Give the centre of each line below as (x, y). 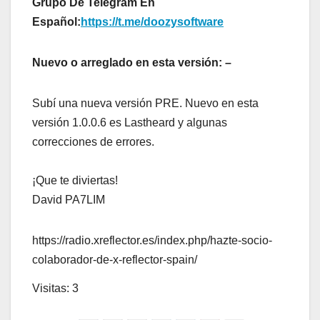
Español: (56, 22)
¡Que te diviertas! (75, 181)
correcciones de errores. (93, 142)
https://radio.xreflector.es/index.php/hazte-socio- (152, 241)
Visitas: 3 (55, 288)
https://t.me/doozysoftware (152, 22)
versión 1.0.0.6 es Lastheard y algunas (130, 123)
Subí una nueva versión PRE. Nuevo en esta (145, 104)
